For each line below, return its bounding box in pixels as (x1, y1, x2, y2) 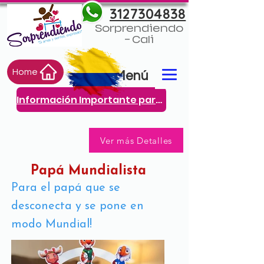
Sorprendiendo (94, 23, 183, 34)
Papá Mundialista (31, 164, 146, 178)
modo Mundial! (11, 219, 92, 230)
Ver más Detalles (100, 134, 172, 146)
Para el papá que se (11, 182, 120, 194)
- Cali (124, 34, 154, 45)
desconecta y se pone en (11, 200, 144, 212)
